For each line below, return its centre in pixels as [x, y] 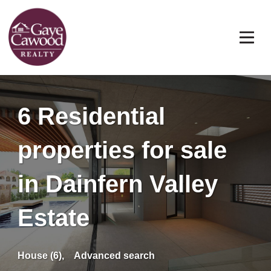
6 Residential [91, 116]
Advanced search [114, 256]
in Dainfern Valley [118, 184]
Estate [54, 218]
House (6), [41, 256]
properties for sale [122, 150]
